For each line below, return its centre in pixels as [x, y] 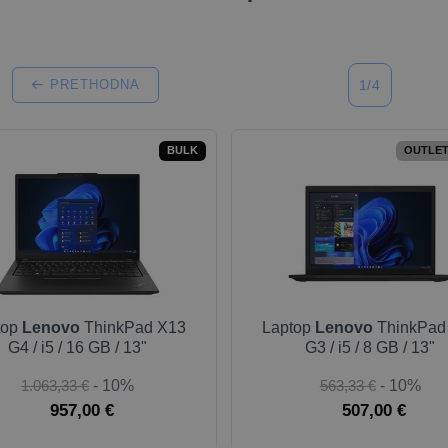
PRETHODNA [92, 84]
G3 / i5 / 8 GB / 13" [370, 347]
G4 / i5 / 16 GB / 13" [78, 347]
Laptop [288, 327]
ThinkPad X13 [133, 327]
